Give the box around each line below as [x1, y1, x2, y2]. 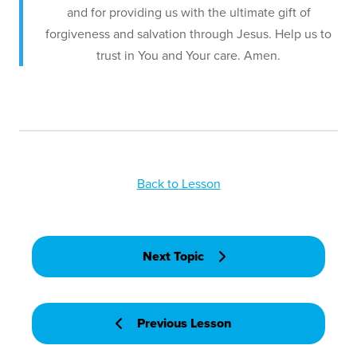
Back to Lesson [136, 175, 221, 194]
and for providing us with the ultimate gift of [66, 3, 311, 22]
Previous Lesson [137, 314, 231, 333]
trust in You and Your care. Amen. [96, 46, 280, 65]
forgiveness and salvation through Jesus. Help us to [45, 25, 331, 44]
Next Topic [142, 247, 204, 266]
